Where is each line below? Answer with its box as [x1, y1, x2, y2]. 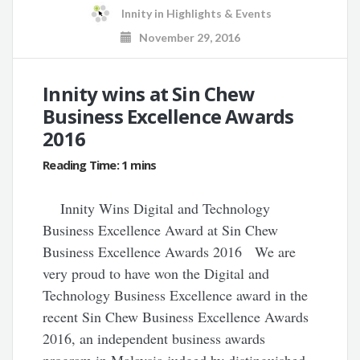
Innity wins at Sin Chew [43, 80, 255, 108]
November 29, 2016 [131, 31, 240, 45]
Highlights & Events [166, 6, 272, 20]
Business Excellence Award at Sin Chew [43, 220, 279, 240]
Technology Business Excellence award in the [43, 285, 309, 305]
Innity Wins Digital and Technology [43, 198, 271, 219]
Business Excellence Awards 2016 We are [43, 242, 297, 262]
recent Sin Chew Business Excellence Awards [43, 307, 309, 327]
